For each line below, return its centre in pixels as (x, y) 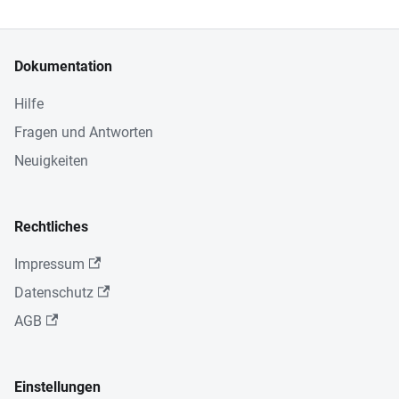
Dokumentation (63, 66)
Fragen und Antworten (84, 132)
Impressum (49, 264)
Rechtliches (51, 226)
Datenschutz (54, 292)
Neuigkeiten (51, 160)
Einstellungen (57, 387)
